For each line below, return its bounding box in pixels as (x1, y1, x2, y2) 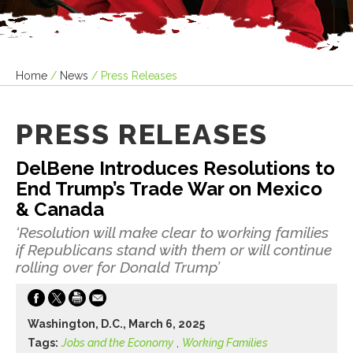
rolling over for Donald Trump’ (16, 258, 220, 276)
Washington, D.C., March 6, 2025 (28, 317, 205, 330)
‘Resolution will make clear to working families (16, 223, 329, 241)
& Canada (16, 198, 104, 221)
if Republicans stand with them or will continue (16, 240, 332, 258)
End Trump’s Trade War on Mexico (16, 177, 322, 201)
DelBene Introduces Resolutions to (16, 157, 335, 180)
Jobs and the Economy (61, 336, 173, 349)
